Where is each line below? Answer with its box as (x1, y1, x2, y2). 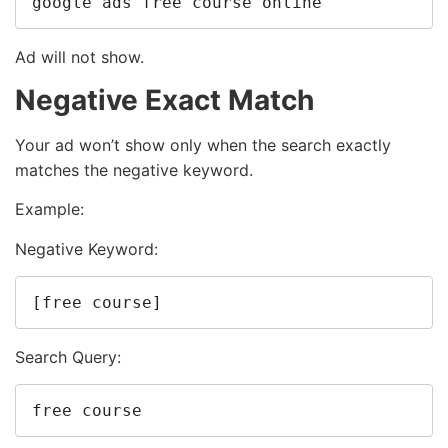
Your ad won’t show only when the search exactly (15, 135, 391, 156)
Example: (15, 199, 84, 220)
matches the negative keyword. (15, 160, 253, 181)
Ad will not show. (15, 46, 144, 67)
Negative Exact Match (15, 83, 314, 118)
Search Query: (15, 346, 121, 367)
